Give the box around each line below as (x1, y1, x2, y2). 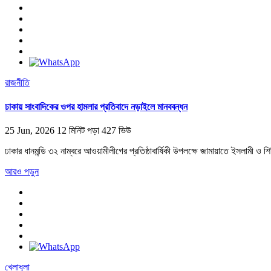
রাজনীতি (5, 77, 30, 88)
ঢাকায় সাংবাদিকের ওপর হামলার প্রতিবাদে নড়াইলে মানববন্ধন (5, 101, 188, 112)
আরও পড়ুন (5, 166, 39, 177)
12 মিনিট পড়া (57, 125, 102, 135)
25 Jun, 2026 (5, 125, 54, 135)
